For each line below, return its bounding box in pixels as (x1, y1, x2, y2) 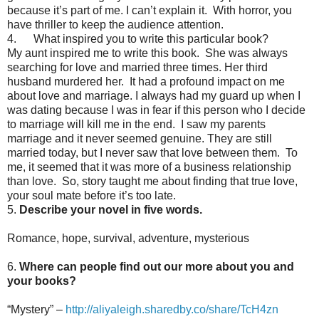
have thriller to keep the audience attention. (7, 18, 232, 31)
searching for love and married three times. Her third (7, 61, 268, 73)
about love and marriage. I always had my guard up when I (7, 89, 300, 102)
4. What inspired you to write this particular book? (7, 32, 268, 45)
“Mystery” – (7, 303, 66, 315)
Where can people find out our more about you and (19, 260, 294, 273)
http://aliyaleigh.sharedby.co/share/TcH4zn (66, 303, 278, 315)
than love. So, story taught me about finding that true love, (7, 174, 298, 187)
